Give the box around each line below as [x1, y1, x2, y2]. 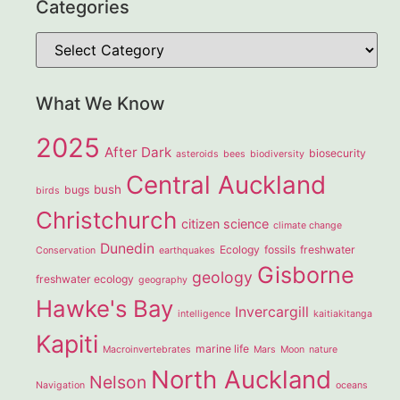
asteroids [176, 147, 220, 160]
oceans [336, 379, 369, 391]
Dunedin [100, 239, 155, 257]
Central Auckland [126, 169, 327, 200]
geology [192, 267, 254, 287]
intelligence [178, 307, 231, 320]
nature [309, 343, 338, 355]
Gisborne [257, 261, 355, 288]
